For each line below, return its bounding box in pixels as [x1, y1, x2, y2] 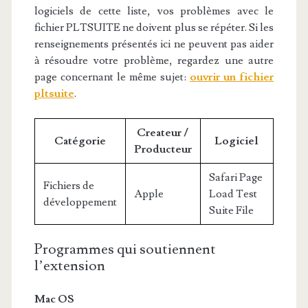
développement [43, 195, 117, 209]
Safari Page [208, 170, 263, 184]
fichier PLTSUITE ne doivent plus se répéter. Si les [34, 21, 274, 34]
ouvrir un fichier [190, 70, 274, 84]
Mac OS [34, 292, 74, 306]
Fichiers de [43, 179, 94, 192]
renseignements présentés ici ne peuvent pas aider [34, 37, 274, 51]
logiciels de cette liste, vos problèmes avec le [34, 4, 274, 18]
